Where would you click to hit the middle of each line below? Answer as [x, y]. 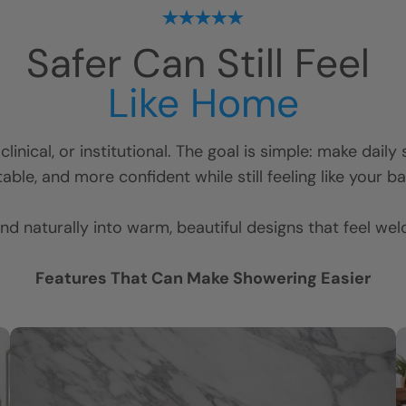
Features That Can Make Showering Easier [203, 278]
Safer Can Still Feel [203, 63]
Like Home [203, 103]
